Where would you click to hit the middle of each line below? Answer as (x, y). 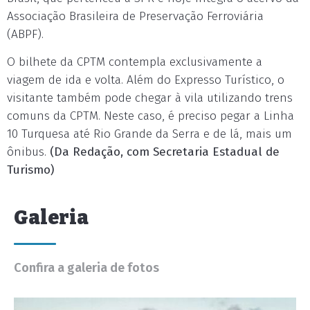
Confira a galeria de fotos (86, 268)
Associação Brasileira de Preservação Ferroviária (135, 16)
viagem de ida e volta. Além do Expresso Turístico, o (146, 80)
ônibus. (28, 152)
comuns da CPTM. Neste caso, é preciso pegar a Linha (151, 116)
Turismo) (30, 170)
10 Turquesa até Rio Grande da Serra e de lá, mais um (149, 134)
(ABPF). (25, 34)
